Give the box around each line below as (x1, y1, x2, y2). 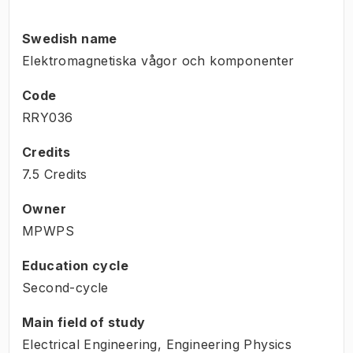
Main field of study (22, 314, 146, 330)
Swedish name (22, 30, 117, 46)
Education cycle (22, 257, 128, 273)
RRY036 (22, 109, 73, 125)
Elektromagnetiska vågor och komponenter (22, 52, 295, 69)
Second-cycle (22, 279, 109, 295)
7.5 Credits (22, 165, 87, 182)
